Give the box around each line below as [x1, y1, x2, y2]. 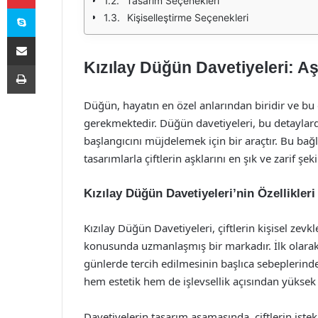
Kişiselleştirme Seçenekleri [127, 11, 248, 23]
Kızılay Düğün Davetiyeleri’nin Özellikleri [84, 187, 315, 200]
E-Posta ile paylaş [35, 31, 62, 42]
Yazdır [35, 59, 62, 70]
